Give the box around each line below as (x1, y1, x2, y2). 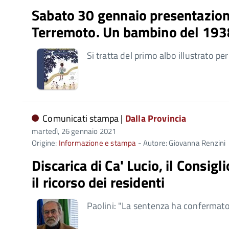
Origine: (32, 137, 59, 149)
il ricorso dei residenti (32, 171, 165, 193)
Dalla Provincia (125, 111, 187, 125)
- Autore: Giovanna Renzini (136, 137, 226, 149)
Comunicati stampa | (42, 111, 125, 125)
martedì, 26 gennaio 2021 (32, 125, 117, 137)
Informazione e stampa (58, 137, 136, 149)
